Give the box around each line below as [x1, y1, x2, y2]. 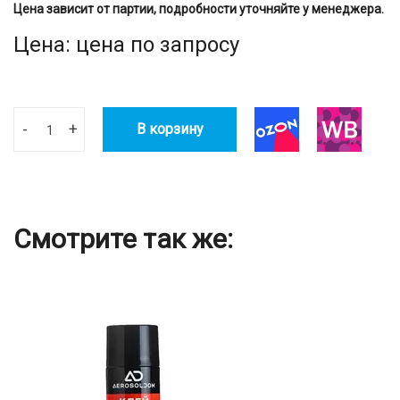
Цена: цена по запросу [13, 32, 239, 58]
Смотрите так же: [13, 223, 233, 255]
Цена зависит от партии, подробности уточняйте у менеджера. [13, 2, 384, 17]
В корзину [136, 121, 204, 138]
